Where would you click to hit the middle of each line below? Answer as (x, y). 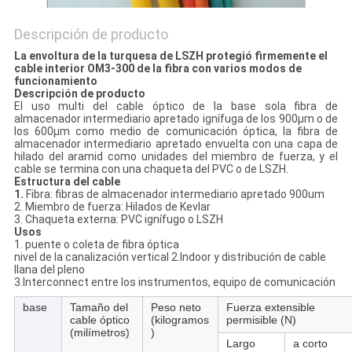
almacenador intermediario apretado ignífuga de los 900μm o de (176, 119)
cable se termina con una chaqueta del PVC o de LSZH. (151, 169)
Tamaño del (99, 308)
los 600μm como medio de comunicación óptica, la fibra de (176, 132)
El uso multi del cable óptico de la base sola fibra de (176, 106)
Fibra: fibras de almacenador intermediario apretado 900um (175, 194)
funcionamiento (55, 81)
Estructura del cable (67, 182)
